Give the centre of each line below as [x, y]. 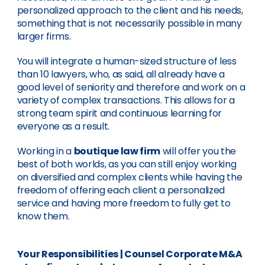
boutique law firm [117, 151]
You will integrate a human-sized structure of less [127, 61]
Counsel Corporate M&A [182, 254]
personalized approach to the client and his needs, [130, 10]
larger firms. [44, 36]
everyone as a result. [63, 126]
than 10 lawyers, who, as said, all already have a [121, 74]
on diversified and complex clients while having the [130, 177]
